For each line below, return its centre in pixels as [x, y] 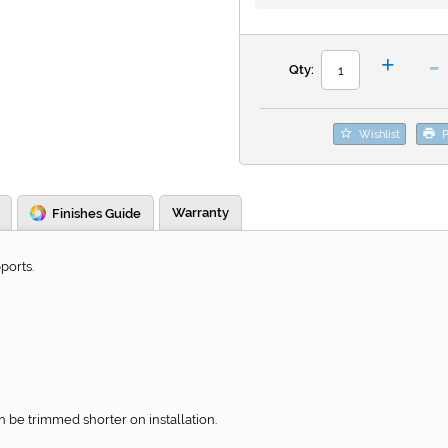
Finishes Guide [96, 214]
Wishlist [379, 134]
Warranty [200, 213]
